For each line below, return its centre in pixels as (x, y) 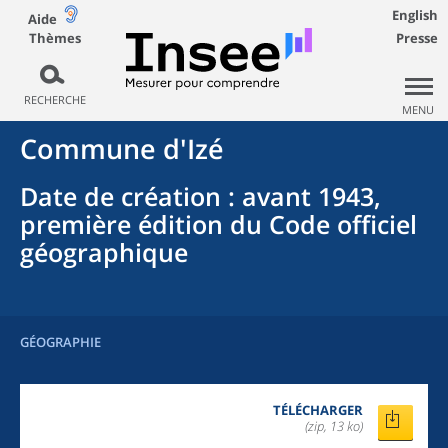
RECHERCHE (54, 99)
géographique (104, 252)
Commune (88, 148)
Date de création (120, 196)
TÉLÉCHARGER (318, 410)
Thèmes (54, 37)
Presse (417, 38)
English (415, 15)
